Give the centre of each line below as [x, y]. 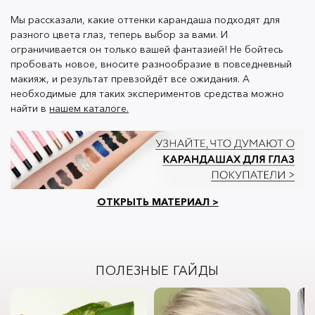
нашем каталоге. [89, 108]
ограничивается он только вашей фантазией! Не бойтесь [147, 49]
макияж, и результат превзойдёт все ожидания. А [130, 78]
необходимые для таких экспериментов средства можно [147, 93]
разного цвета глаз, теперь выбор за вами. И [119, 34]
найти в [30, 108]
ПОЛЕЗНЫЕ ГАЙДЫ [157, 271]
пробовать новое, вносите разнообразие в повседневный [151, 64]
